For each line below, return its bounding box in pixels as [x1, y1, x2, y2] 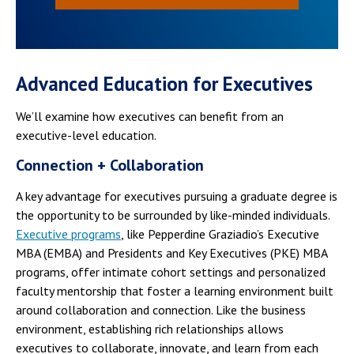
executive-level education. [16, 126, 156, 143]
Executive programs [16, 225, 121, 242]
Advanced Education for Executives [16, 70, 313, 96]
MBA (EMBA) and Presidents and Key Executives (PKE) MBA [16, 244, 327, 261]
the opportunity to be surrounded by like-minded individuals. [16, 206, 330, 223]
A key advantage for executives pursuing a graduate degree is [16, 187, 337, 204]
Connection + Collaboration [16, 154, 204, 175]
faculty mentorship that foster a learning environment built [16, 282, 333, 299]
